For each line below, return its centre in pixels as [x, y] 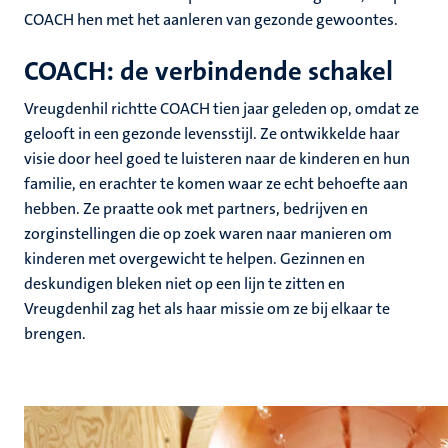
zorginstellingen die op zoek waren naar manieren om [208, 233]
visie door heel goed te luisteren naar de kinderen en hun [217, 158]
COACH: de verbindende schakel [208, 71]
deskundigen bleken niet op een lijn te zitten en [184, 283]
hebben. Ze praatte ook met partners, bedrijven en [196, 208]
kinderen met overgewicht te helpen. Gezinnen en [194, 258]
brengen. [55, 333]
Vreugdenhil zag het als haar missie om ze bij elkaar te [207, 308]
